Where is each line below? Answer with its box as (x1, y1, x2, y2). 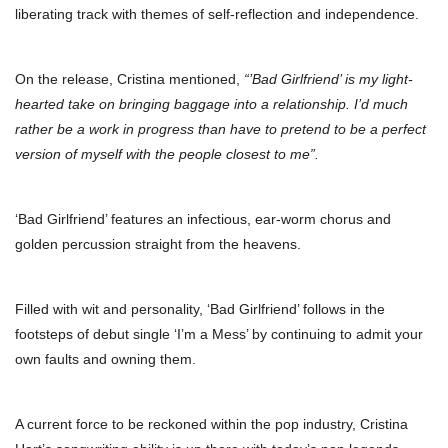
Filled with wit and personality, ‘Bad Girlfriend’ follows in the (15, 301, 385, 318)
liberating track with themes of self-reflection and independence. (15, 6, 419, 23)
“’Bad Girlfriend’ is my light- (244, 71, 413, 88)
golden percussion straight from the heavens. (15, 236, 301, 253)
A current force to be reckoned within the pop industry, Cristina (15, 416, 408, 433)
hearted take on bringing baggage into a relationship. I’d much (15, 96, 408, 113)
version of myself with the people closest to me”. (15, 146, 319, 163)
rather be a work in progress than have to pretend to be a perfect (15, 121, 426, 138)
